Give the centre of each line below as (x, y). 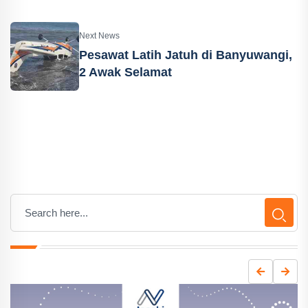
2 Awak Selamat (125, 72)
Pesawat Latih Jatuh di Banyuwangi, (186, 55)
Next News (99, 35)
